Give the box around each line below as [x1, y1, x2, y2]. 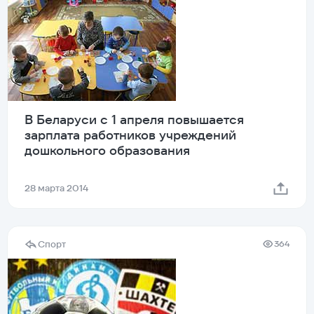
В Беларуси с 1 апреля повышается [25, 111, 244, 128]
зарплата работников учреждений [25, 126, 236, 143]
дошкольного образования [25, 142, 190, 158]
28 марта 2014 [25, 182, 88, 194]
